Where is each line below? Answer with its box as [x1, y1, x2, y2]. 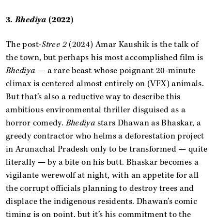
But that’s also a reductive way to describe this [6, 92, 181, 102]
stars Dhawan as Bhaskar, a [95, 118, 201, 128]
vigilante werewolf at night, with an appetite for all [6, 170, 199, 181]
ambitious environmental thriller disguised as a [6, 105, 186, 115]
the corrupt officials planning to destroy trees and [6, 183, 194, 194]
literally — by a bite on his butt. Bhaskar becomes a [6, 157, 199, 168]
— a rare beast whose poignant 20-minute [35, 65, 196, 76]
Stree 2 [42, 39, 67, 50]
